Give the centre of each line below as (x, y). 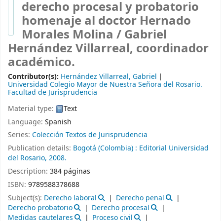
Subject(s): (26, 198)
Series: (20, 135)
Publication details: (40, 148)
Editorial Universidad (174, 148)
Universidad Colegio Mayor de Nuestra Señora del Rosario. (105, 85)
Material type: (32, 109)
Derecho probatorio (40, 208)
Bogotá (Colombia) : (105, 148)
